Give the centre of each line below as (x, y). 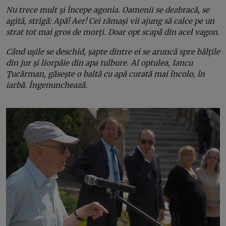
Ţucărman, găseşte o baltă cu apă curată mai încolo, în (105, 74)
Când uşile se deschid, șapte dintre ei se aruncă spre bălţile (113, 51)
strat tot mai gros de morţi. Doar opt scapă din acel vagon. (113, 32)
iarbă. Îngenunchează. (47, 85)
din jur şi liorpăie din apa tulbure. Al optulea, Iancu (99, 63)
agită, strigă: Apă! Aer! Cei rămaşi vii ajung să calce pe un (110, 21)
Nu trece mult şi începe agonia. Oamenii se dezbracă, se (108, 10)
